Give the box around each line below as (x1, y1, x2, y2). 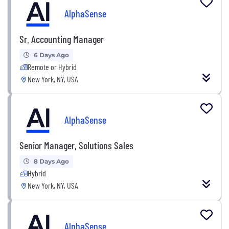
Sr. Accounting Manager (19, 32, 104, 45)
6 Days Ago (34, 51, 69, 59)
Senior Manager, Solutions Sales (19, 139, 133, 151)
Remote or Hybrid (28, 61, 77, 72)
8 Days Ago (34, 157, 69, 165)
